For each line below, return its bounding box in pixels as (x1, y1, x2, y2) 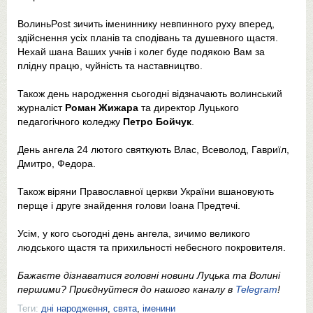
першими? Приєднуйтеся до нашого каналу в (17, 283, 235, 295)
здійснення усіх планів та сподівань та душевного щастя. (17, 31, 278, 43)
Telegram (235, 283, 277, 295)
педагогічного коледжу (17, 115, 123, 127)
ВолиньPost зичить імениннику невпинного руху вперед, (17, 17, 275, 29)
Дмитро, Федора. (17, 157, 96, 169)
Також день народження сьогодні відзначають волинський (17, 87, 282, 99)
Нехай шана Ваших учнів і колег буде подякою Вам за (17, 45, 265, 57)
